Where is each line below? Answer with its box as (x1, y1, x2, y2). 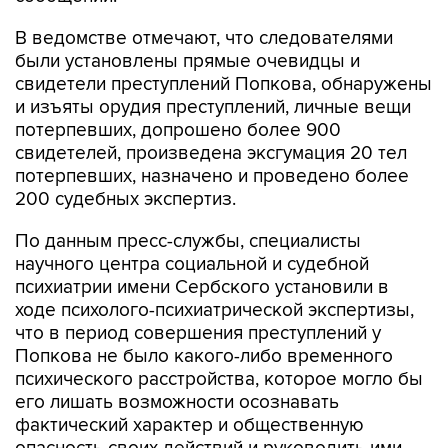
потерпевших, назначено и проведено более (15, 165, 409, 188)
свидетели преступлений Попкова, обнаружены (15, 73, 432, 96)
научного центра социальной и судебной (15, 253, 369, 276)
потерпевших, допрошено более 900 (15, 119, 341, 142)
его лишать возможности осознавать (15, 391, 339, 414)
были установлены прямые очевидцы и (15, 50, 360, 73)
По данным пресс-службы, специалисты (15, 230, 361, 253)
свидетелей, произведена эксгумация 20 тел (15, 142, 407, 165)
